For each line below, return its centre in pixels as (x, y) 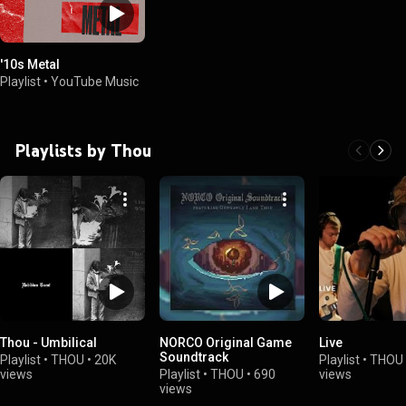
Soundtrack (194, 357)
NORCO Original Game (226, 342)
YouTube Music (95, 81)
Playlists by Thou (83, 150)
